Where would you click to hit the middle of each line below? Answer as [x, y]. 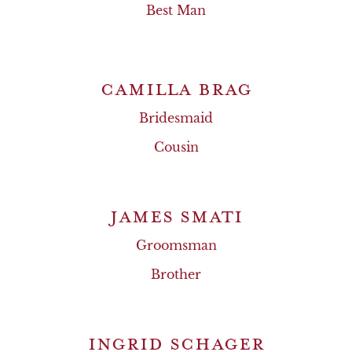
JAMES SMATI [176, 215]
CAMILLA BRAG [176, 88]
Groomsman [176, 245]
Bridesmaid [176, 118]
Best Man [176, 10]
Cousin [176, 147]
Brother [176, 274]
